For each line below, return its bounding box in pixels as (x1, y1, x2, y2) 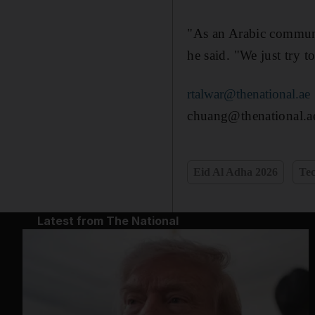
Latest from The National (37, 213, 179, 228)
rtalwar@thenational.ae (187, 86, 311, 101)
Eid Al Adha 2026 (193, 165, 278, 178)
